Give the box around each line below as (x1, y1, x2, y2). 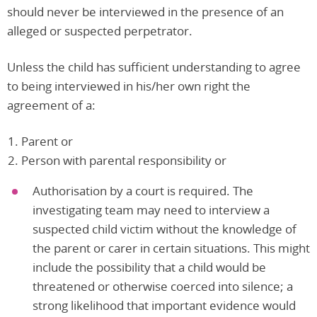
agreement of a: (7, 96, 96, 113)
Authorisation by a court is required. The (33, 182, 253, 199)
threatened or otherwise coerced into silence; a (33, 277, 293, 294)
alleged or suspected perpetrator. (7, 22, 192, 39)
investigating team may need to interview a (33, 201, 270, 218)
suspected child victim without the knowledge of (33, 220, 296, 237)
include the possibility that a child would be (33, 258, 266, 275)
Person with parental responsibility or (21, 151, 226, 168)
